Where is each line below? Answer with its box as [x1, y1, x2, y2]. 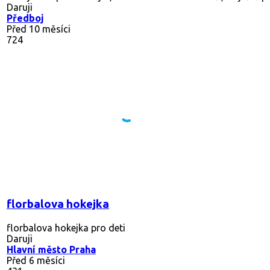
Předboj [7, 12, 44, 24]
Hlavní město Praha [7, 243, 96, 255]
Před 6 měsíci [7, 254, 65, 266]
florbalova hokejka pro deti [7, 222, 125, 233]
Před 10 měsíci [7, 23, 71, 34]
